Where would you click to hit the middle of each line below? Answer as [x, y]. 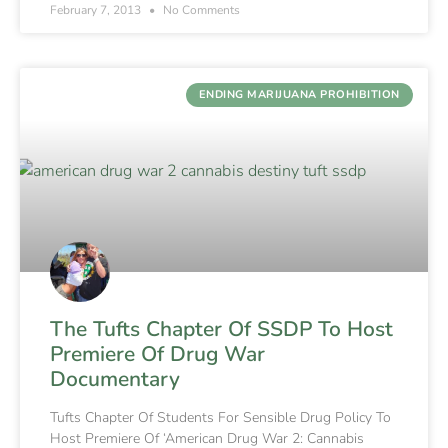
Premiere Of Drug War [157, 353]
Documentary [115, 378]
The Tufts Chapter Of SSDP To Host [221, 328]
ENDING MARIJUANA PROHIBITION [299, 95]
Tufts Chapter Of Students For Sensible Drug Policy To [220, 417]
